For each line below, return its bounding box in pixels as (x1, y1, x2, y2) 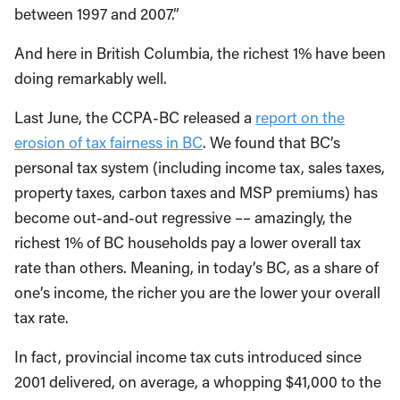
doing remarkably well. (14, 68, 167, 88)
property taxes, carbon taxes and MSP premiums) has (14, 182, 378, 203)
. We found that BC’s (203, 132, 340, 153)
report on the (255, 107, 345, 128)
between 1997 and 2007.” (14, 4, 179, 24)
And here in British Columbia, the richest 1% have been (14, 43, 386, 63)
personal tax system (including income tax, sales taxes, (14, 157, 385, 178)
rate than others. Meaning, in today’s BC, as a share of (14, 257, 379, 278)
